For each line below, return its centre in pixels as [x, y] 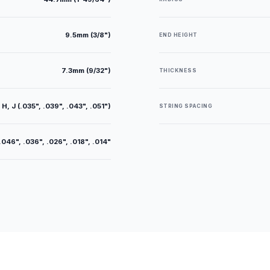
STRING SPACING [186, 106]
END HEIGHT [178, 35]
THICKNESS [178, 71]
